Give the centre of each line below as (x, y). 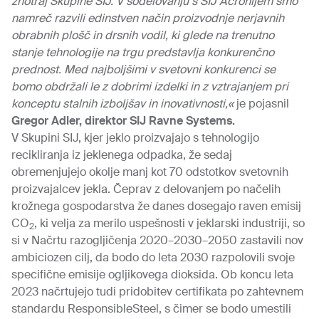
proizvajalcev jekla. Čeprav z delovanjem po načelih (146, 189)
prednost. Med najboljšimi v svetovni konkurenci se (143, 69)
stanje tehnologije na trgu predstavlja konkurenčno (143, 52)
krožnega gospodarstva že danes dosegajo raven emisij (156, 206)
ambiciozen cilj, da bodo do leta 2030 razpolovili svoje (153, 257)
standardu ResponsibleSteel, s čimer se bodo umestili (151, 309)
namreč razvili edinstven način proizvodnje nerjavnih (148, 18)
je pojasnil (261, 104)
